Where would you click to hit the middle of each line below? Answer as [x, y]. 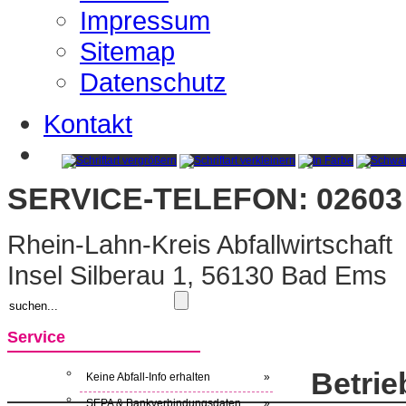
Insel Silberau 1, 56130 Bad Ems [197, 275]
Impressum [145, 20]
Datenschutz [153, 82]
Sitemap [127, 51]
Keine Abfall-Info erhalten [148, 377]
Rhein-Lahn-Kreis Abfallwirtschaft [200, 245]
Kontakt [88, 124]
